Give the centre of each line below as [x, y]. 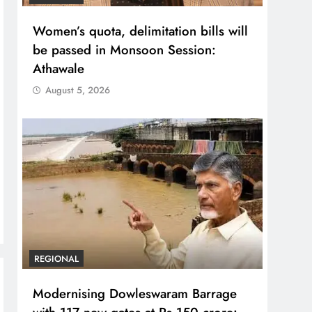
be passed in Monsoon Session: [125, 49]
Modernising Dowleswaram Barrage [135, 293]
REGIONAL [57, 258]
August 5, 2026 [78, 90]
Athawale [59, 68]
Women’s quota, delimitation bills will [141, 31]
